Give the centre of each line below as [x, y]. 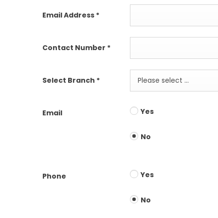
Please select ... [163, 81]
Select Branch [69, 80]
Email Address [69, 15]
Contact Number [75, 47]
